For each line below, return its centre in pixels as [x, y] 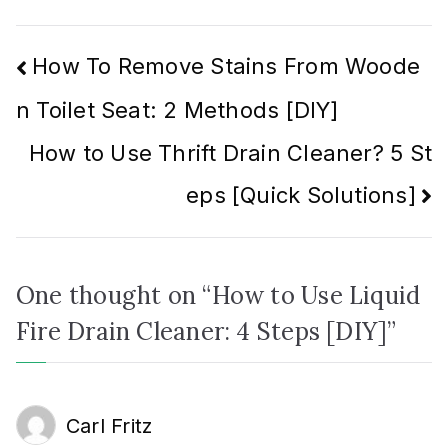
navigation [120, 140]
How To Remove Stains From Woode [226, 66]
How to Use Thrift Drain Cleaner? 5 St [230, 152]
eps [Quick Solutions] [301, 194]
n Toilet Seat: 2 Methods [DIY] [177, 110]
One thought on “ [114, 296]
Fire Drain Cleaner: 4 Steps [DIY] [202, 332]
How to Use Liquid [316, 296]
